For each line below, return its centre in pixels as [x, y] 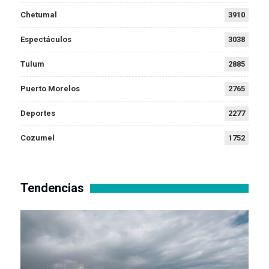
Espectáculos [46, 39]
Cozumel [38, 138]
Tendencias [52, 188]
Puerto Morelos [50, 88]
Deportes [38, 113]
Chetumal [39, 14]
